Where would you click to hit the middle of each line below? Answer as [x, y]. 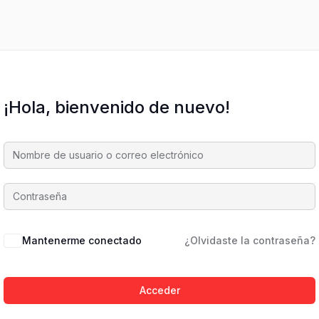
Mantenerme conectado [82, 240]
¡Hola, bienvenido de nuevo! [117, 107]
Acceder [159, 290]
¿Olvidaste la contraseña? [250, 240]
